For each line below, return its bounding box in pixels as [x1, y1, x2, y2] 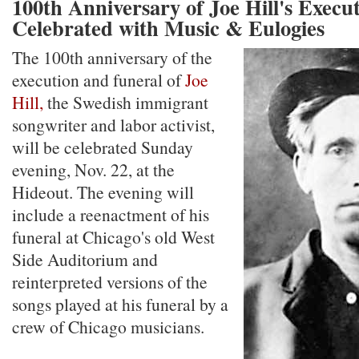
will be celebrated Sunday [12, 135, 193, 159]
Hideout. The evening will [12, 180, 194, 204]
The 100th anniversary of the [12, 46, 212, 69]
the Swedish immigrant [43, 91, 208, 114]
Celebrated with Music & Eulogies [12, 12, 325, 43]
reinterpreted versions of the [12, 270, 208, 293]
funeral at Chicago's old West [12, 225, 215, 248]
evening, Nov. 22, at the [12, 158, 175, 181]
